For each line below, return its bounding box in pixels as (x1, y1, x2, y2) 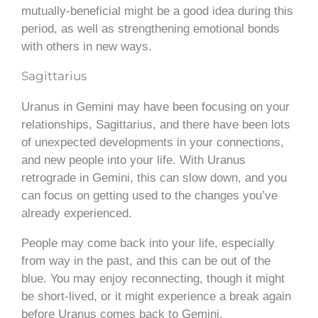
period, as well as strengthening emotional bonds (21, 21, 280, 35)
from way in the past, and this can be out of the (21, 253, 270, 268)
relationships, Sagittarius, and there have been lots (21, 117, 290, 131)
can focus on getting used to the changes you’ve (21, 188, 278, 202)
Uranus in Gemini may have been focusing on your (21, 99, 290, 114)
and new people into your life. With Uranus (21, 153, 246, 167)
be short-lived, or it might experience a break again (21, 289, 291, 303)
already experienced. (21, 206, 132, 220)
